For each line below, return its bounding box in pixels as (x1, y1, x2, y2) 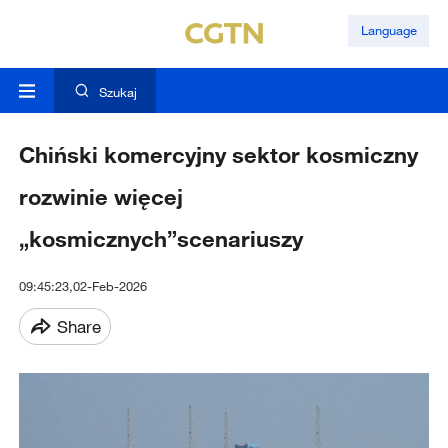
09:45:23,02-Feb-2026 (18, 278, 147, 295)
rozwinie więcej (18, 183, 183, 211)
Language (360, 22, 417, 39)
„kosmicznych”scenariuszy (18, 225, 303, 253)
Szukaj (98, 84, 137, 101)
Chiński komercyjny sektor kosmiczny (18, 141, 418, 169)
